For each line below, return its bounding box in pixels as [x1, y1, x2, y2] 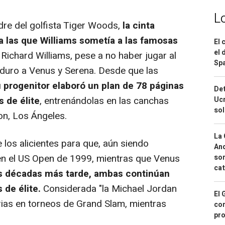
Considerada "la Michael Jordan [41, 182, 177, 196]
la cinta [120, 19, 155, 33]
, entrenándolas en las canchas [40, 94, 169, 108]
